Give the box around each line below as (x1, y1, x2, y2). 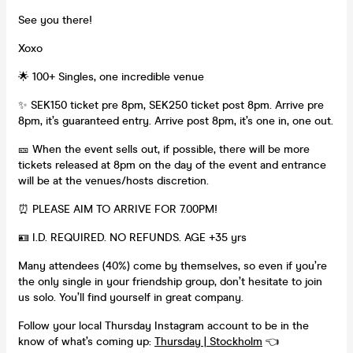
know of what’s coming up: (18, 334, 154, 348)
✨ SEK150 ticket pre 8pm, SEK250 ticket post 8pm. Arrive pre (18, 98, 324, 112)
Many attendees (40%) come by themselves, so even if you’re (18, 258, 327, 273)
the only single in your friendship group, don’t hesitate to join (18, 274, 322, 288)
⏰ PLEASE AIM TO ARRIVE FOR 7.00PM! (18, 202, 217, 216)
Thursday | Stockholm (154, 334, 262, 348)
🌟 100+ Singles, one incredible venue (18, 69, 204, 84)
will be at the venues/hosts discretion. (18, 173, 209, 188)
